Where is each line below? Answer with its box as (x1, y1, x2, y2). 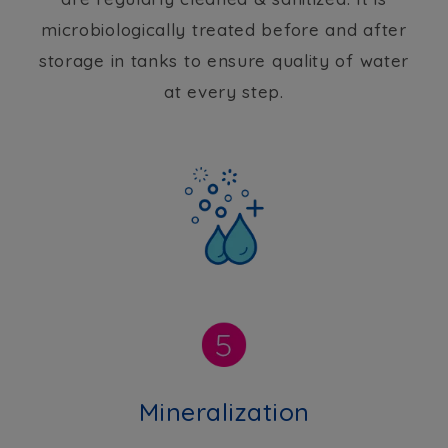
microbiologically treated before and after (41, 19, 407, 41)
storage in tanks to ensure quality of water (38, 50, 410, 72)
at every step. (164, 81, 284, 103)
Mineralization (138, 396, 310, 428)
